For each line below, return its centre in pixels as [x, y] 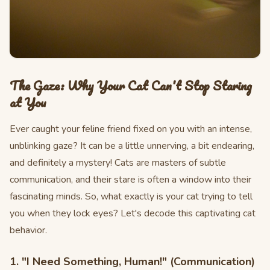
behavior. [28, 230]
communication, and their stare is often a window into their [130, 180]
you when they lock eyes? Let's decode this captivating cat [133, 213]
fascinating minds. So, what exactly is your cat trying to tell [131, 196]
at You [28, 102]
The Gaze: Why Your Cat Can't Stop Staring [131, 85]
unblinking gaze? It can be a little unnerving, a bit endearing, [132, 146]
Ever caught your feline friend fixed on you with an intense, [131, 129]
